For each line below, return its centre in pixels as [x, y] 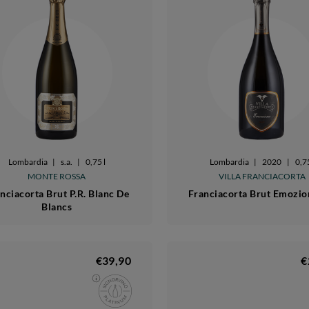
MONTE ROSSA [57, 176]
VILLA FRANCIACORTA [262, 176]
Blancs [57, 206]
